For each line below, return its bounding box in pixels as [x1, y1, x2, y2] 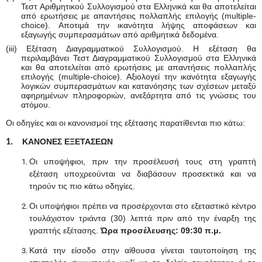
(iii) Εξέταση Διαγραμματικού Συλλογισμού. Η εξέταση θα [6, 43, 256, 53]
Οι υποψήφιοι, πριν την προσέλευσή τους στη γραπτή [29, 156, 256, 166]
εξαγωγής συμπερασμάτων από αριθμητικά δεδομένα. [21, 29, 219, 39]
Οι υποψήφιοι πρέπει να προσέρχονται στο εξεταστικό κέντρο [29, 201, 256, 211]
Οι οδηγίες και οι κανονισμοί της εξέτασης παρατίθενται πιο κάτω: [6, 118, 245, 127]
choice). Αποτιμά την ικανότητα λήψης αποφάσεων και [21, 20, 256, 30]
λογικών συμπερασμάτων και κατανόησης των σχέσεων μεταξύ [21, 81, 256, 91]
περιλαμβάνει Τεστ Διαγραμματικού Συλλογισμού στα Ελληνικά [21, 53, 256, 63]
